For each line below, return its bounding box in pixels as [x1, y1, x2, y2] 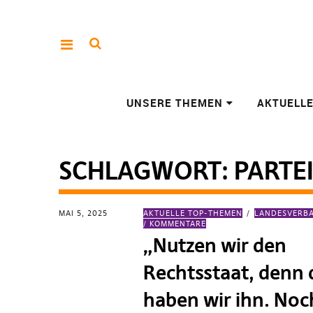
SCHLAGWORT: [59, 155, 234, 187]
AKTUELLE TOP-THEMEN [143, 208, 243, 218]
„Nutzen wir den [143, 233, 287, 258]
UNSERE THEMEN [126, 96, 223, 110]
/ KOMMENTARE [143, 219, 207, 228]
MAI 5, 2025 [59, 208, 108, 218]
